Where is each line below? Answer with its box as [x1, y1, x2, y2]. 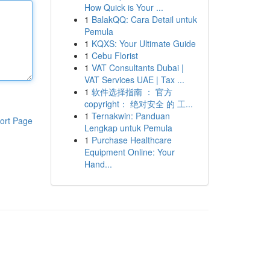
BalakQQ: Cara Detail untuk [91, 13, 197, 25]
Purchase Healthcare [91, 134, 172, 146]
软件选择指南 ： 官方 [91, 86, 172, 98]
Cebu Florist [91, 49, 138, 61]
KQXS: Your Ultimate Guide [91, 37, 196, 49]
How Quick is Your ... [84, 1, 163, 13]
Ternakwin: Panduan [91, 110, 170, 122]
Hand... [84, 158, 112, 170]
